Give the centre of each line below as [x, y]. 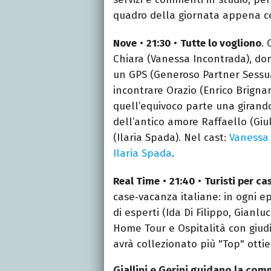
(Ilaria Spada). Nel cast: [171, 137]
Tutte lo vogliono [221, 43]
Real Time [136, 181]
